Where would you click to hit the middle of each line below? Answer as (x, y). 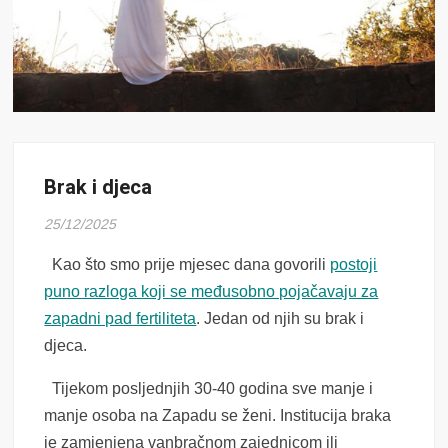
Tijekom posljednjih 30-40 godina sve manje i (209, 389)
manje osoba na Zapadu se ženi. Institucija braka (218, 416)
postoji (354, 265)
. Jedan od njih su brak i (280, 319)
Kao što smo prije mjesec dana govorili (187, 265)
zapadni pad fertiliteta (120, 319)
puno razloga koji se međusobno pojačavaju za (211, 292)
